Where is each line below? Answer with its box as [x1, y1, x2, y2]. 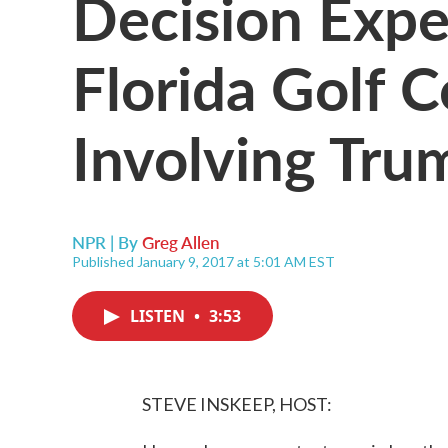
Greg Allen [142, 230, 220, 254]
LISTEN [130, 305, 189, 327]
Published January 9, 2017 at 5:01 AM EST [72, 253, 335, 270]
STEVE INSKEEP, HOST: [142, 393, 332, 415]
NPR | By [72, 230, 142, 254]
